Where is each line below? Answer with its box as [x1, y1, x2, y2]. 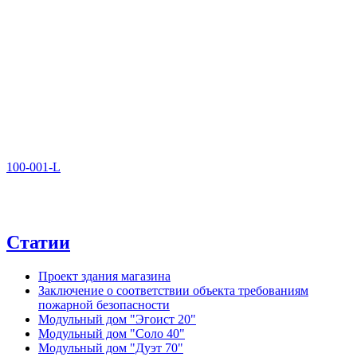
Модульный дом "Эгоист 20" [38, 312, 196, 326]
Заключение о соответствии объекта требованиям [38, 283, 308, 297]
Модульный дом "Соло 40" [38, 326, 185, 340]
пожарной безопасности [38, 297, 170, 312]
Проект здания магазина [38, 269, 171, 283]
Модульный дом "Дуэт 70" [38, 340, 183, 355]
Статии [6, 231, 70, 253]
